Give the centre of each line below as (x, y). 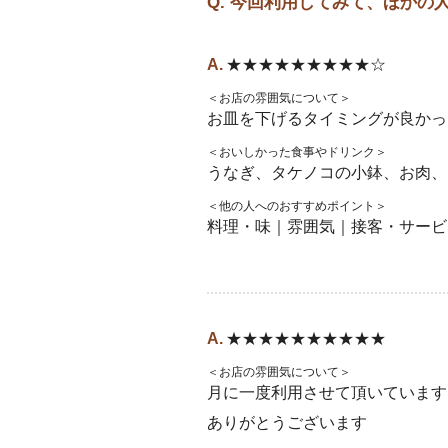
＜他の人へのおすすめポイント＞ (297, 206)
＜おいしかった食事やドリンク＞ (297, 152)
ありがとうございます (287, 422)
